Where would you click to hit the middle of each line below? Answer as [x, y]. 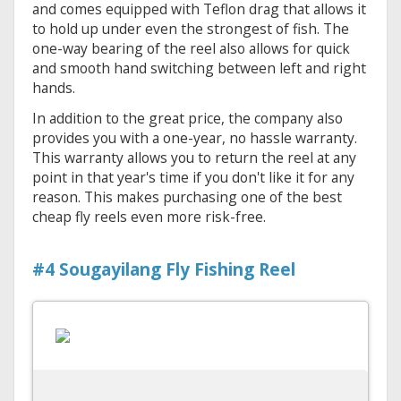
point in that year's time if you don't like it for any [193, 178]
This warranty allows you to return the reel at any [194, 158]
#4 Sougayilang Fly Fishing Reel [164, 270]
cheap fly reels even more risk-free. [149, 217]
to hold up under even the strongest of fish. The [191, 29]
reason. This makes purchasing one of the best [187, 197]
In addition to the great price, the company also [188, 119]
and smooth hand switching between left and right [199, 68]
